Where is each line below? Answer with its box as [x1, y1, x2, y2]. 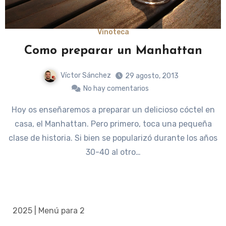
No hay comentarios [83, 84, 149, 93]
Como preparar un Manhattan [24, 45, 202, 58]
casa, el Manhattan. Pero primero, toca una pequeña [14, 119, 212, 129]
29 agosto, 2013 [125, 72, 179, 81]
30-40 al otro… [85, 147, 141, 157]
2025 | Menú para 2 [12, 205, 85, 215]
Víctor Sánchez [61, 71, 111, 80]
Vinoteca [97, 28, 129, 37]
